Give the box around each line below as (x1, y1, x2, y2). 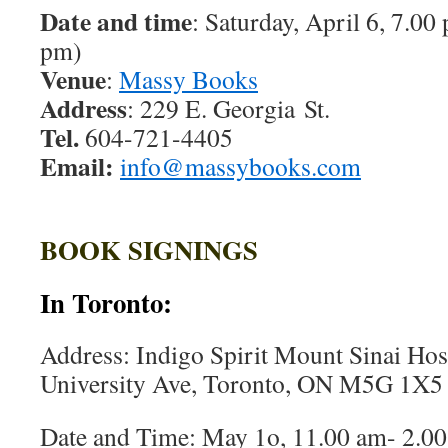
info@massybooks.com (120, 149, 361, 183)
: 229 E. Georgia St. (127, 91, 330, 125)
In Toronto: (40, 283, 172, 322)
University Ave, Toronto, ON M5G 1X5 (40, 366, 443, 400)
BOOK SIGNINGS (40, 230, 258, 269)
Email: (40, 147, 114, 185)
